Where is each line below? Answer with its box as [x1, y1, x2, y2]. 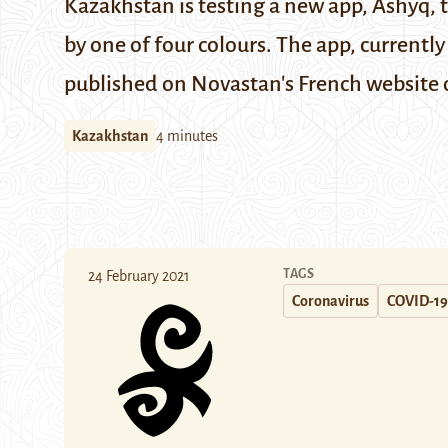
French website [298, 72, 439, 96]
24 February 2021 [88, 268, 190, 284]
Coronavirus [292, 293, 369, 309]
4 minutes [156, 128, 218, 144]
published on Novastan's [64, 72, 298, 96]
